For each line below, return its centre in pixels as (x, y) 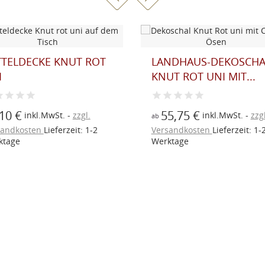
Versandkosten (182, 130)
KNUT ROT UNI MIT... (203, 76)
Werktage (170, 141)
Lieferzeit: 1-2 (70, 130)
